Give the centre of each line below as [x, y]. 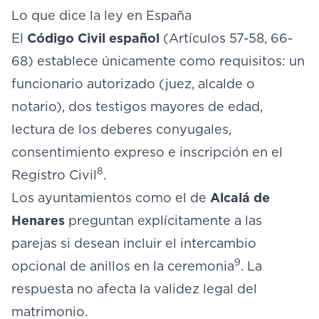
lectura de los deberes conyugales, [121, 129]
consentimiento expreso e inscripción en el [147, 152]
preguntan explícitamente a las [163, 220]
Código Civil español [93, 38]
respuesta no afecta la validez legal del [134, 289]
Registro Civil [54, 175]
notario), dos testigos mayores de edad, [137, 106]
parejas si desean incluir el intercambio [134, 243]
